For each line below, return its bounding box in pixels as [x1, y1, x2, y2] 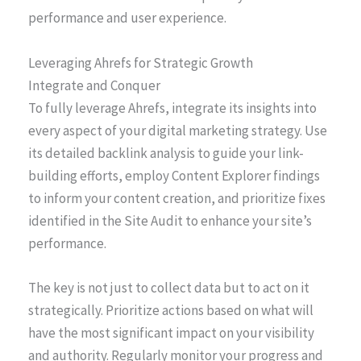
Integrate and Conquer [28, 76, 160, 94]
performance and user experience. [28, 9, 226, 27]
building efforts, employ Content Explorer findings [28, 166, 320, 185]
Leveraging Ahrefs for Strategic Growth [28, 53, 253, 72]
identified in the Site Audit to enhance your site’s [28, 211, 312, 230]
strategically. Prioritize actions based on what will [28, 301, 313, 319]
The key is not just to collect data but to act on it [28, 278, 309, 297]
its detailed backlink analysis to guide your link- [28, 143, 304, 162]
